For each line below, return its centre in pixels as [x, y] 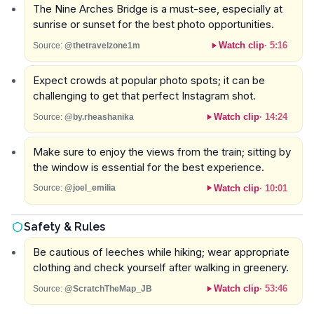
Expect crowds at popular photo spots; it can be [149, 81]
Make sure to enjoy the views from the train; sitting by [162, 151]
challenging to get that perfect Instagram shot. [144, 96]
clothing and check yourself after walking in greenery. [161, 268]
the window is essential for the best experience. [148, 167]
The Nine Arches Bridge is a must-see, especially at [157, 9]
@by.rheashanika [99, 117]
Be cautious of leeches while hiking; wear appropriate [161, 252]
